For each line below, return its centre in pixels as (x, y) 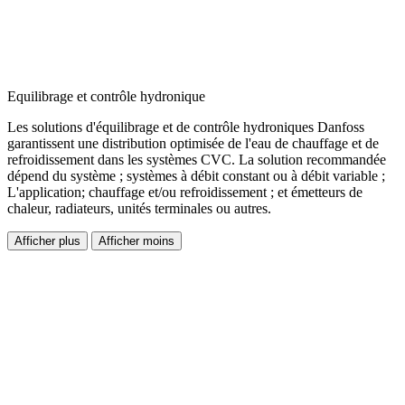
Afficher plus (47, 241)
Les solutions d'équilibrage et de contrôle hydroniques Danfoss (186, 127)
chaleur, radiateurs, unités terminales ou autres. (139, 209)
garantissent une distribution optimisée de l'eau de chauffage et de (193, 144)
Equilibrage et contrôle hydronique (106, 97)
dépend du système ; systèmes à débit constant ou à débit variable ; (196, 176)
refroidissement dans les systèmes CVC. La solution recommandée (197, 160)
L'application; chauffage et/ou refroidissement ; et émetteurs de (185, 193)
